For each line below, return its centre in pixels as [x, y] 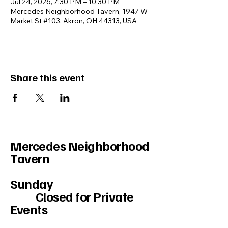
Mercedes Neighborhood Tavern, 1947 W [79, 11]
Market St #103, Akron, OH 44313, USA [74, 21]
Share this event [48, 77]
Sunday [32, 184]
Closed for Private [72, 196]
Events [29, 209]
